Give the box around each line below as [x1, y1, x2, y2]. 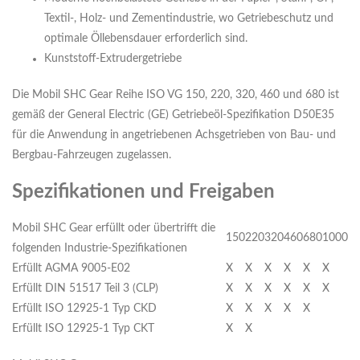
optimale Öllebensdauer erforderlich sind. [44, 33, 247, 45]
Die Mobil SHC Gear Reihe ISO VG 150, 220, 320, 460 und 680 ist [12, 89, 339, 101]
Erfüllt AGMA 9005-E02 [12, 263, 130, 275]
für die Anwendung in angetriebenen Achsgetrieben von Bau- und [12, 129, 336, 141]
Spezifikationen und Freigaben [12, 182, 275, 202]
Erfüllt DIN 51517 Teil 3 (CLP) [12, 283, 158, 295]
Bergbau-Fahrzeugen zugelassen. [12, 149, 171, 162]
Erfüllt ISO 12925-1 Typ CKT [12, 323, 154, 335]
